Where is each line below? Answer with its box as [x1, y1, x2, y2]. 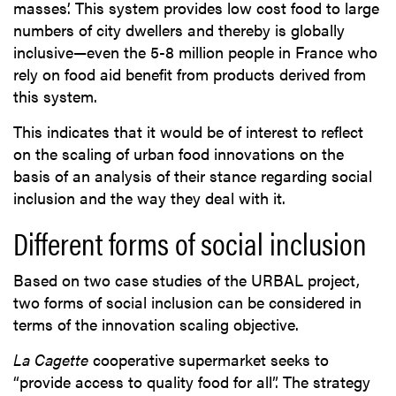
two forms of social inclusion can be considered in [13, 291, 362, 314]
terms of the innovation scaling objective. [13, 313, 299, 336]
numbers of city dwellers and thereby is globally [13, 19, 345, 42]
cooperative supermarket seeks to [93, 348, 329, 371]
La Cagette [13, 348, 93, 371]
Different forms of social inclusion [13, 221, 367, 265]
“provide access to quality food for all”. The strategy [13, 370, 370, 393]
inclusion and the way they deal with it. [13, 187, 286, 209]
